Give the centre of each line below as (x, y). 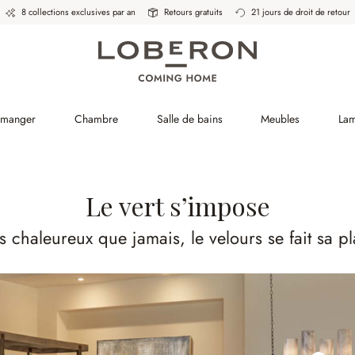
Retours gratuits (193, 12)
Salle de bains (189, 119)
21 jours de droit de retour (300, 12)
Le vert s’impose (177, 206)
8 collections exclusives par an (78, 12)
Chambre (96, 119)
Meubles (281, 119)
